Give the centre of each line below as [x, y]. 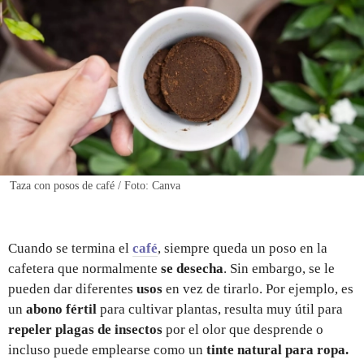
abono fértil [63, 309]
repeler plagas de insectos [85, 329]
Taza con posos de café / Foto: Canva [95, 185]
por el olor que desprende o [243, 329]
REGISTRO [182, 43]
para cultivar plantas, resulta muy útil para [221, 309]
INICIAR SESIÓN [182, 78]
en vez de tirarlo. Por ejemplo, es [260, 288]
